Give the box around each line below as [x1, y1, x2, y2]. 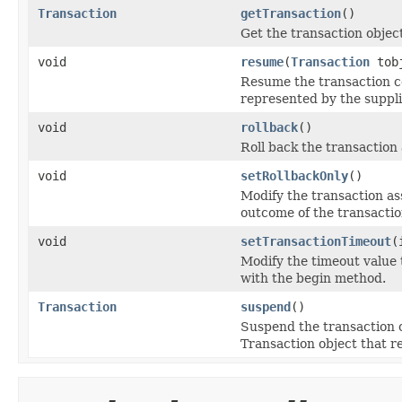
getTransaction [240, 5, 341, 21]
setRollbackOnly [240, 168, 348, 183]
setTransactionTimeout [240, 233, 391, 249]
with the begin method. [240, 270, 386, 285]
